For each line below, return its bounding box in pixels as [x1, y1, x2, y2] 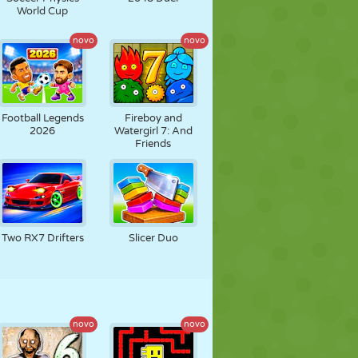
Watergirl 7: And [113, 125, 193, 137]
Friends [135, 137, 172, 150]
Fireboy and [124, 112, 182, 125]
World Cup [17, 5, 69, 18]
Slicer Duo [128, 232, 178, 245]
